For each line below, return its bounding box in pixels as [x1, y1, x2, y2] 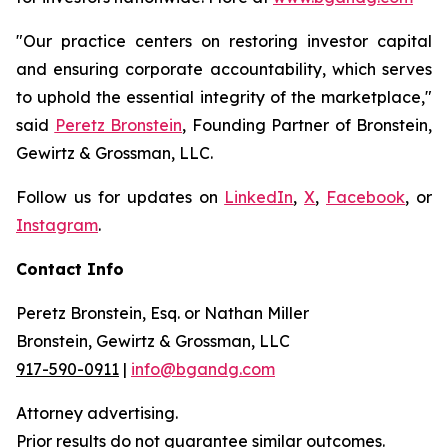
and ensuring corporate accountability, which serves [16, 59, 432, 79]
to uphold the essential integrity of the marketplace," [16, 87, 432, 107]
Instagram [16, 215, 98, 235]
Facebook [326, 187, 406, 207]
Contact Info [16, 259, 124, 279]
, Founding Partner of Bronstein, [182, 115, 432, 135]
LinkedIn [224, 187, 294, 207]
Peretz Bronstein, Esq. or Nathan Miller [16, 303, 309, 323]
